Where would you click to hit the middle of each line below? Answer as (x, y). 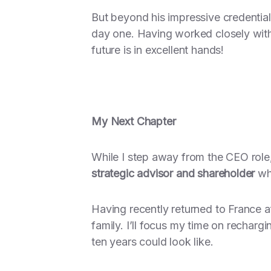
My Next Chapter (134, 121)
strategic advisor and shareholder (173, 173)
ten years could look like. (152, 242)
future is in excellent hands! (158, 50)
